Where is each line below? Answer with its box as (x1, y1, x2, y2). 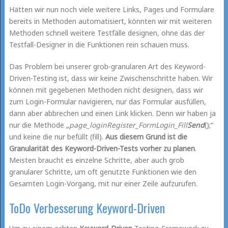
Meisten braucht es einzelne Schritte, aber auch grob (9, 155, 184, 165)
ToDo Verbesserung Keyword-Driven (9, 198, 165, 217)
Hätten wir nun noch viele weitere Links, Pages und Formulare (9, 4, 214, 14)
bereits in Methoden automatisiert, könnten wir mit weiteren (9, 16, 212, 26)
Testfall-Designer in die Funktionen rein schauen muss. (9, 39, 189, 49)
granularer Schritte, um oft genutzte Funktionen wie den (9, 166, 196, 177)
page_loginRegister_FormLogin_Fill (69, 120, 187, 130)
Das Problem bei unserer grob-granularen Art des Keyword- (9, 61, 206, 71)
